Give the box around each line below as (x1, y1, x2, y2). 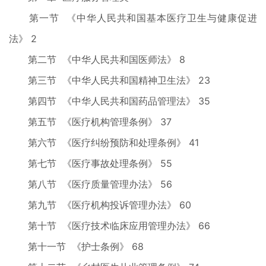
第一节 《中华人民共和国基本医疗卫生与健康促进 (9, 12, 257, 24)
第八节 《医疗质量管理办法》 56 (9, 178, 172, 190)
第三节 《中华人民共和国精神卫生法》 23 (9, 74, 210, 86)
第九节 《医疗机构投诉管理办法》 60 (9, 199, 191, 211)
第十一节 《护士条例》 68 (9, 240, 144, 252)
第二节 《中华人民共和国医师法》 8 (9, 53, 185, 65)
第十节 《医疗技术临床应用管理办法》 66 (9, 220, 210, 232)
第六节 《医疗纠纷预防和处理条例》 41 (9, 137, 199, 148)
